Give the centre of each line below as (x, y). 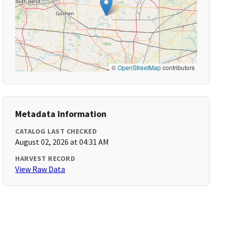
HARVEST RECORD (45, 158)
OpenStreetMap (139, 67)
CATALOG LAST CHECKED (56, 131)
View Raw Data (40, 169)
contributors (178, 67)
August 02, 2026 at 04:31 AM (62, 142)
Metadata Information (61, 114)
